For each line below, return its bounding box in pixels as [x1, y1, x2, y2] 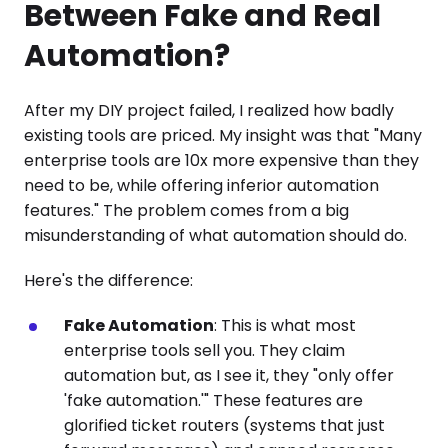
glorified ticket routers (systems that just [64, 414, 385, 437]
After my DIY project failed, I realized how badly [24, 99, 394, 122]
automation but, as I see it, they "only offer [64, 364, 394, 387]
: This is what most [214, 314, 356, 337]
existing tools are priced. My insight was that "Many [24, 124, 422, 147]
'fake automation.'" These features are [64, 389, 363, 412]
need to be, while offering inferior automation [24, 174, 379, 197]
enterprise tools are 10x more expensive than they [24, 149, 419, 172]
